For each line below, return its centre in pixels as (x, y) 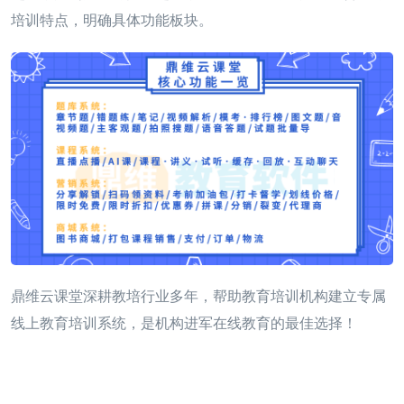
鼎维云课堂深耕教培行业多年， (112, 296)
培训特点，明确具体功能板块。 (112, 21)
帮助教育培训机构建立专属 (299, 296)
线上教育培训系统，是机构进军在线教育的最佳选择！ (184, 323)
